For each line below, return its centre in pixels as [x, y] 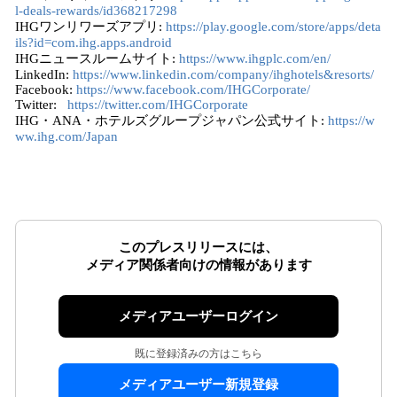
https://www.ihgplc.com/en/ [255, 58]
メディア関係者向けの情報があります [198, 265]
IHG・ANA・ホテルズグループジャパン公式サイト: [171, 121]
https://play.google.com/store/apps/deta [273, 27]
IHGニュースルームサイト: [97, 58]
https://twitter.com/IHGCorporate [158, 105]
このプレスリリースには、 [198, 247]
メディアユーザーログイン [198, 316]
